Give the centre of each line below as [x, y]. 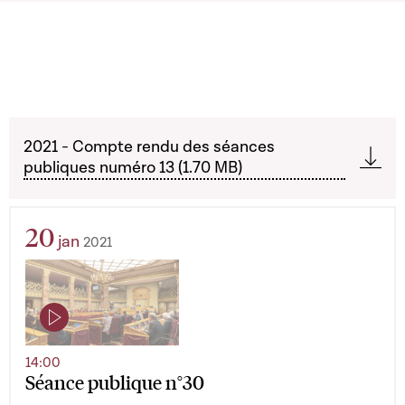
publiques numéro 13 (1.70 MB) [133, 168]
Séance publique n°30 [115, 381]
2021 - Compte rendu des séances [149, 147]
